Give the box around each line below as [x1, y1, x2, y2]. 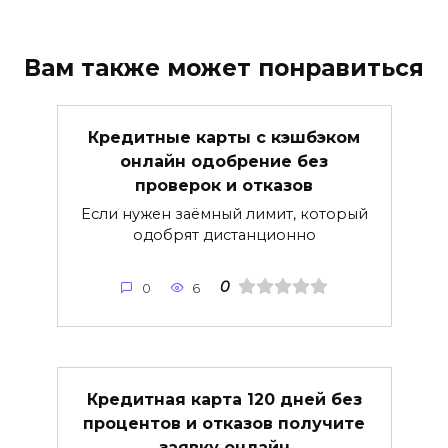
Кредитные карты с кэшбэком [88, 128, 360, 147]
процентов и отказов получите [83, 413, 365, 433]
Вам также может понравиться [24, 54, 424, 82]
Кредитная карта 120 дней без [86, 389, 362, 409]
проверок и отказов [135, 176, 313, 195]
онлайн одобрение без [120, 152, 328, 171]
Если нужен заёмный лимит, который [80, 205, 368, 224]
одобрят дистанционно [132, 226, 316, 245]
